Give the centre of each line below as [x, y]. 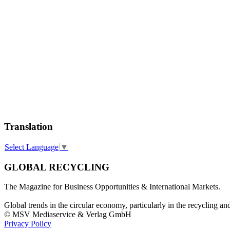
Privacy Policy [28, 224]
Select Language [32, 147]
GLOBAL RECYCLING [57, 167]
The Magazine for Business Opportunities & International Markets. [112, 187]
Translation [28, 126]
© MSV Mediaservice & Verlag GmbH [68, 215]
